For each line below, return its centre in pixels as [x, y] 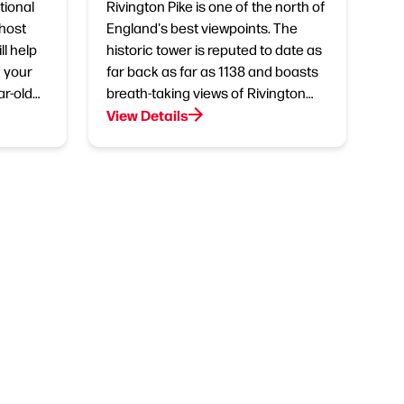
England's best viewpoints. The [202, 28]
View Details [147, 115]
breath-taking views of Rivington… [210, 92]
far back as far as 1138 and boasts [212, 71]
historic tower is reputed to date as [214, 49]
